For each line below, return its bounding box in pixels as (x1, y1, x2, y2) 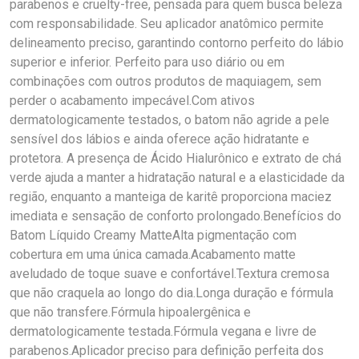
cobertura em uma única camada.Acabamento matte (10, 247, 296, 262)
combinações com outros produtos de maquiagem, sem (10, 74, 321, 89)
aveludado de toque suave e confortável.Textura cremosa (10, 266, 329, 281)
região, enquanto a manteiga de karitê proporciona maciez (10, 189, 332, 204)
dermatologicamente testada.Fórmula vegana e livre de (10, 324, 317, 339)
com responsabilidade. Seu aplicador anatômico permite (10, 16, 324, 31)
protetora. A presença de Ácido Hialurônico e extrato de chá (10, 151, 341, 166)
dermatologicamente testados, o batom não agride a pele (10, 112, 329, 127)
